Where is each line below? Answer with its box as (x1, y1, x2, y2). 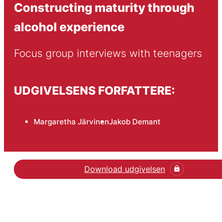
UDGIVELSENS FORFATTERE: (13, 83, 175, 97)
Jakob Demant (109, 117, 161, 127)
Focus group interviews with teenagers (13, 47, 202, 60)
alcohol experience (13, 19, 124, 34)
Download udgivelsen (84, 164, 166, 174)
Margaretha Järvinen (33, 117, 109, 127)
